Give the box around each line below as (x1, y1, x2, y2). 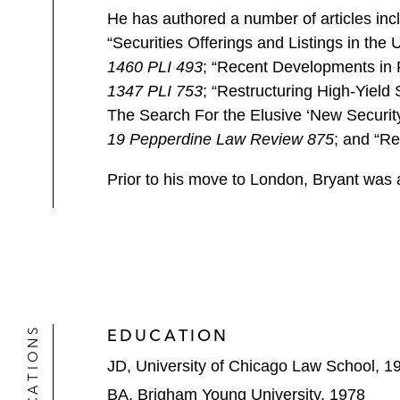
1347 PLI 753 (107, 82, 203, 100)
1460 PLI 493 (107, 58, 203, 76)
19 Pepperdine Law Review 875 (107, 130, 334, 148)
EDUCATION (107, 325, 229, 346)
